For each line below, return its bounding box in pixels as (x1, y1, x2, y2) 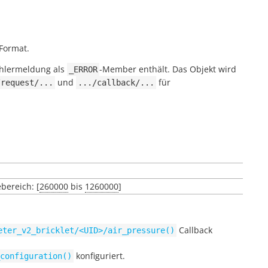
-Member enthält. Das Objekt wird (99, 63, 236, 75)
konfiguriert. (74, 250, 125, 261)
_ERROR (69, 65, 98, 74)
